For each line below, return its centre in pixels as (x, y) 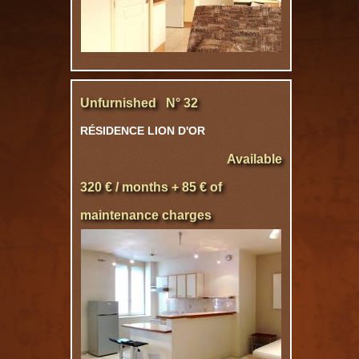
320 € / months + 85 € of (151, 187)
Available (254, 159)
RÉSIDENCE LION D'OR (143, 131)
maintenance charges (146, 215)
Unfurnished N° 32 (139, 103)
